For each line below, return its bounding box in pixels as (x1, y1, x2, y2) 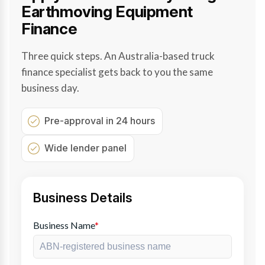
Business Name (33, 219, 95, 231)
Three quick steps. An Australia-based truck (21, 49, 215, 62)
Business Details (33, 189, 132, 205)
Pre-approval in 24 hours (44, 114, 155, 127)
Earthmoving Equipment (21, 2, 193, 21)
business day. (21, 81, 79, 94)
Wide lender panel (44, 141, 127, 154)
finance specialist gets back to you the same (21, 65, 213, 78)
